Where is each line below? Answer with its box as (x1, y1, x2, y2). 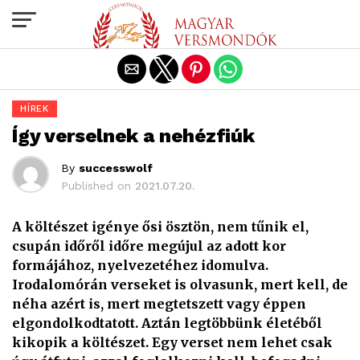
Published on (61, 179, 131, 192)
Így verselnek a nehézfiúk (12, 125, 255, 147)
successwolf (79, 162, 153, 174)
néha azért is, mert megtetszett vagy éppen (12, 296, 306, 312)
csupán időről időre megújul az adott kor (12, 238, 286, 254)
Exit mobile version (121, 10, 239, 27)
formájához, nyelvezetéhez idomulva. (12, 257, 268, 273)
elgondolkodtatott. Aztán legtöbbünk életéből (12, 315, 322, 331)
